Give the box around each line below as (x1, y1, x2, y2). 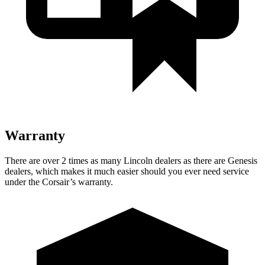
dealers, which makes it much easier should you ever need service (5, 166, 249, 176)
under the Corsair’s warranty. (5, 176, 113, 187)
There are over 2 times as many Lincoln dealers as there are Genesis (5, 155, 257, 166)
